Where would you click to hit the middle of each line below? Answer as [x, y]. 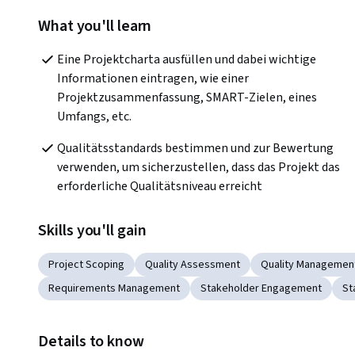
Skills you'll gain [92, 231]
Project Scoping [86, 265]
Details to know [92, 342]
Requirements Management [114, 289]
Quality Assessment [193, 265]
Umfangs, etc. [95, 117]
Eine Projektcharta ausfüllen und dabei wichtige [187, 60]
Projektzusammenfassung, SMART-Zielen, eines [187, 98]
